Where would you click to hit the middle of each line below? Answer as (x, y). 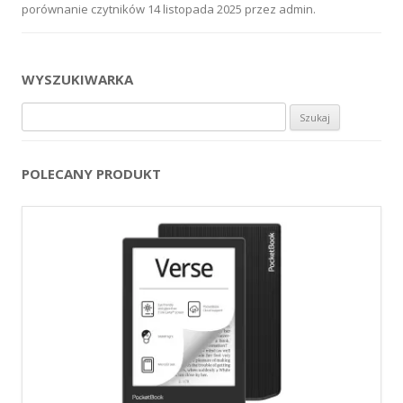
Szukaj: (40, 112)
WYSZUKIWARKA (77, 79)
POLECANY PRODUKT (91, 173)
